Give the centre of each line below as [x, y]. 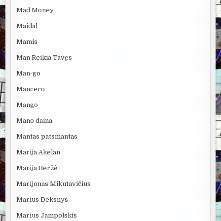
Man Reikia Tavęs [44, 58]
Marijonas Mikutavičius [54, 184]
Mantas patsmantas [47, 137]
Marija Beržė [37, 168]
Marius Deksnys [42, 200]
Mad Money [35, 10]
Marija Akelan [38, 152]
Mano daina [35, 121]
